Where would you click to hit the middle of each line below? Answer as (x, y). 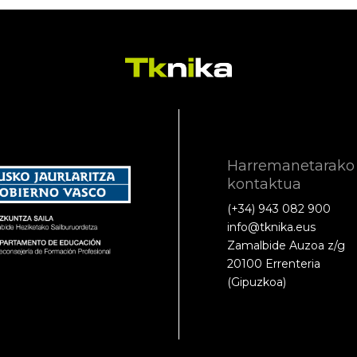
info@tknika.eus (271, 227)
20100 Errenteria (274, 263)
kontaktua (264, 184)
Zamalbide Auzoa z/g (286, 245)
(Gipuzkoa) (257, 282)
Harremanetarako (291, 165)
